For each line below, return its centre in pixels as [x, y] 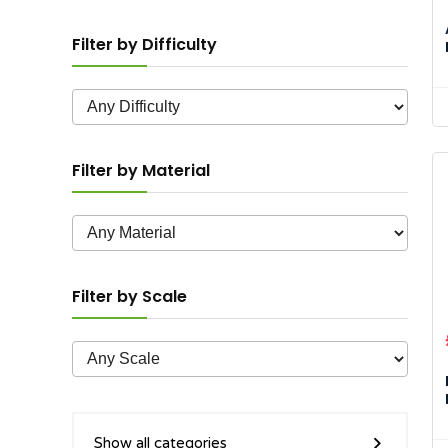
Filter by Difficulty [144, 45]
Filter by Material [141, 171]
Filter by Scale [129, 297]
